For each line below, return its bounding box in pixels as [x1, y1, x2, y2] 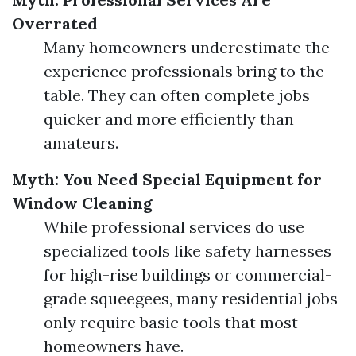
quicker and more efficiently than [44, 109, 294, 129]
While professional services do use [44, 217, 304, 237]
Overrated [12, 14, 98, 33]
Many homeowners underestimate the [44, 37, 330, 57]
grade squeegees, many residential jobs [44, 288, 338, 308]
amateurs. [44, 133, 118, 153]
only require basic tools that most [44, 312, 298, 332]
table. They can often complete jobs [44, 85, 310, 105]
